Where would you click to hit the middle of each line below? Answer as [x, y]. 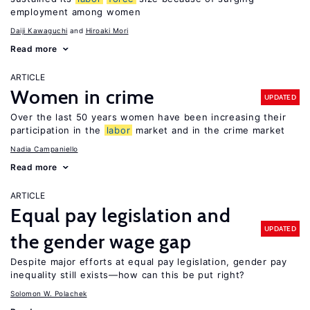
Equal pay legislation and [121, 215]
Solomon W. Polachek [49, 293]
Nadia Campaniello [44, 149]
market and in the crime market [209, 130]
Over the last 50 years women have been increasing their [148, 117]
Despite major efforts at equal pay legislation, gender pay [149, 262]
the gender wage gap [101, 241]
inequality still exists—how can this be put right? [128, 275]
